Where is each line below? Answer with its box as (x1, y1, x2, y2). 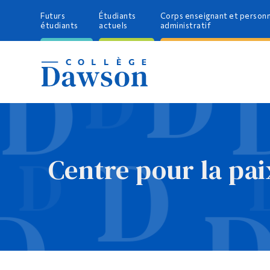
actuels (99, 20, 128, 30)
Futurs (40, 11, 66, 20)
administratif (160, 20, 212, 30)
